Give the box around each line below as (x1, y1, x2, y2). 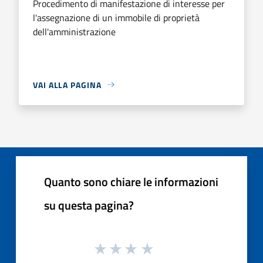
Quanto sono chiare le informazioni (44, 172, 218, 191)
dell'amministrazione (33, 24, 116, 39)
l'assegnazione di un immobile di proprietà (33, 10, 200, 25)
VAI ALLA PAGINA (33, 78, 102, 91)
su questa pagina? (44, 195, 134, 214)
